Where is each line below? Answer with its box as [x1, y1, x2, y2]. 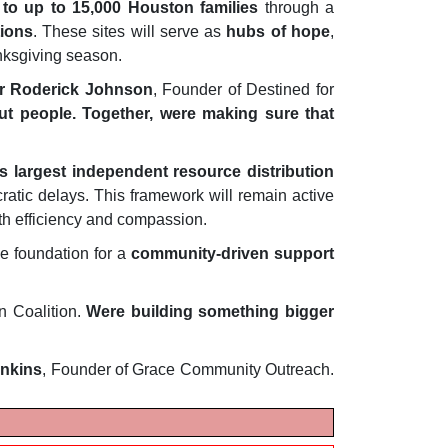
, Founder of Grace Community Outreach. [42, 361, 335, 379]
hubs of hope [226, 23, 331, 41]
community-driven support [131, 245, 334, 263]
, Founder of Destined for [152, 81, 335, 99]
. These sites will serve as [32, 23, 227, 41]
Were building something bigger [86, 303, 335, 321]
